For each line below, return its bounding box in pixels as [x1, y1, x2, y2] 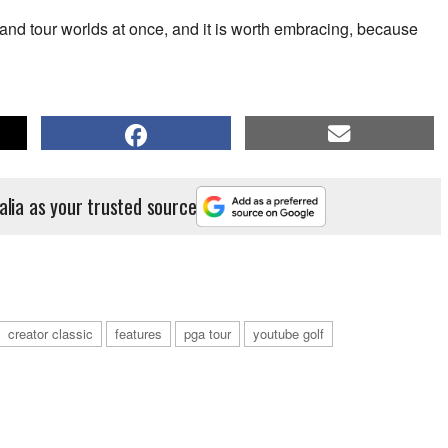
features [115, 324, 162, 344]
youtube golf [253, 324, 324, 344]
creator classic [8, 324, 93, 344]
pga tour [184, 324, 231, 344]
